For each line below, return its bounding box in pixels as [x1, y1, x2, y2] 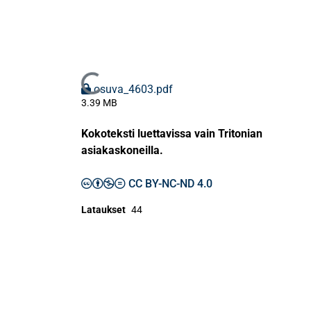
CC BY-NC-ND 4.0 [128, 177, 212, 191]
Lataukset [81, 204, 126, 216]
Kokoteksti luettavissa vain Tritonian [81, 127, 262, 141]
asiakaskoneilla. [81, 144, 163, 158]
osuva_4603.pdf [94, 83, 173, 96]
